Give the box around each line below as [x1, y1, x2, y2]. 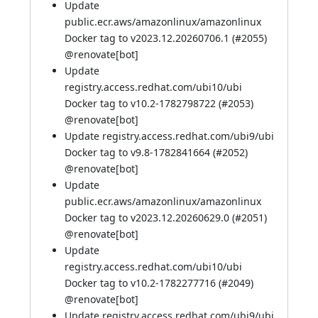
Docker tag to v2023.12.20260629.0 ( [65, 211, 235, 224]
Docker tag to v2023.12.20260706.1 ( [65, 31, 235, 45]
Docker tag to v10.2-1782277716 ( [65, 276, 221, 290]
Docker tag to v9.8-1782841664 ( [65, 146, 216, 159]
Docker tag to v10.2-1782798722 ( [65, 97, 221, 110]
